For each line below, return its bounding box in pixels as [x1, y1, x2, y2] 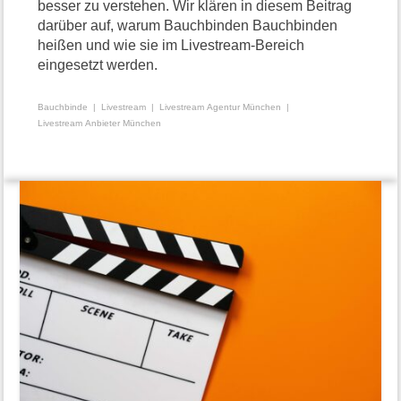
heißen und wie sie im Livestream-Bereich [38, 37, 305, 53]
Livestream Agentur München [159, 101, 282, 112]
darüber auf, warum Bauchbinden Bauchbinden [38, 17, 338, 33]
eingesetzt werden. [38, 56, 158, 73]
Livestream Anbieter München [38, 117, 162, 128]
